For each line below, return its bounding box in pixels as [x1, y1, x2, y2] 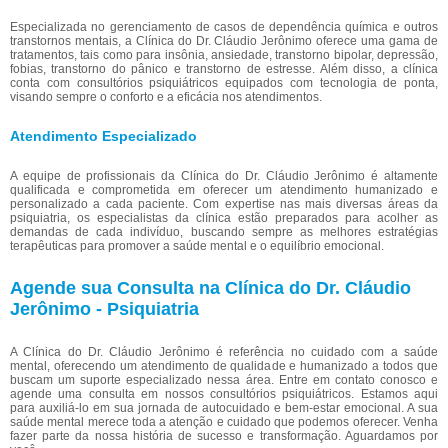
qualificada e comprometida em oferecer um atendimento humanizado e [10, 183, 438, 198]
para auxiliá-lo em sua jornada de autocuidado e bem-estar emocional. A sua [10, 401, 438, 416]
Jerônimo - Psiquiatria [10, 299, 199, 320]
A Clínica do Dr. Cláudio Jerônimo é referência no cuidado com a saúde [10, 345, 438, 360]
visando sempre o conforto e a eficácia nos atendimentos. [10, 90, 322, 105]
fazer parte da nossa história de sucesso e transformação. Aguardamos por [10, 429, 438, 444]
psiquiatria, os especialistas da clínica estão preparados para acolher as [10, 211, 438, 226]
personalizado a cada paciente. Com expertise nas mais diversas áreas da [10, 197, 438, 212]
